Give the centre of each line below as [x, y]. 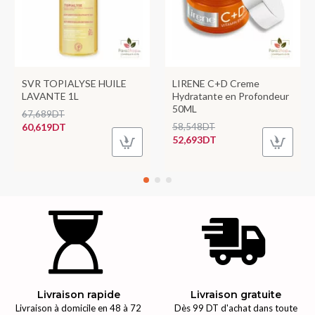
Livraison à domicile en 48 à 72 [79, 308]
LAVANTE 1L [50, 96]
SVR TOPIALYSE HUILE [74, 83]
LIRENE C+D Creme [216, 83]
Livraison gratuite [236, 295]
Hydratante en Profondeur [231, 96]
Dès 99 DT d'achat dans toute [236, 308]
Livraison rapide [78, 295]
